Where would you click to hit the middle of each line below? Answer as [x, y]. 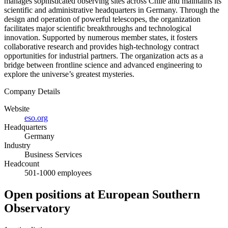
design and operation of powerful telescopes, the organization [102, 19]
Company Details [32, 91]
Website [17, 108]
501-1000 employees [58, 173]
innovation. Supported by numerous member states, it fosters [101, 37]
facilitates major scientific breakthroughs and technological [98, 28]
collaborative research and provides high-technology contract [102, 46]
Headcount [22, 163]
